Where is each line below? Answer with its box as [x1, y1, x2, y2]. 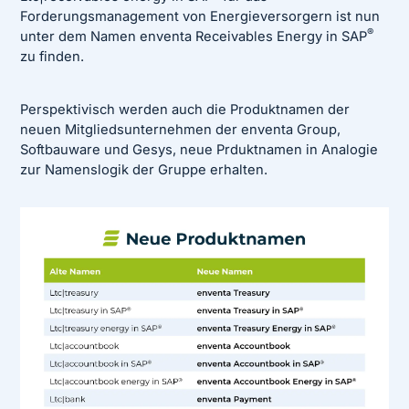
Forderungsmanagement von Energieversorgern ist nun [20, 7, 381, 25]
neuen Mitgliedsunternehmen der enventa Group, [20, 121, 341, 139]
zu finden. [20, 47, 85, 65]
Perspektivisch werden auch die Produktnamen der [20, 101, 351, 119]
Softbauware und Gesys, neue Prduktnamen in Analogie [20, 142, 379, 159]
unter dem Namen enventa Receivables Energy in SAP [20, 27, 368, 45]
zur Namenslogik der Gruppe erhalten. [20, 162, 268, 179]
